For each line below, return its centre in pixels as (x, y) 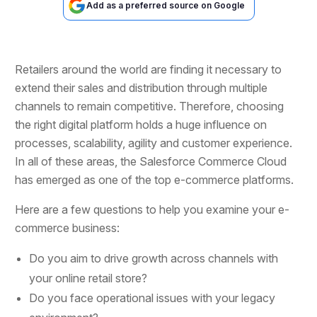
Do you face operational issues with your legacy (152, 298)
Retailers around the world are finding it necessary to (149, 69)
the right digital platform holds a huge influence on (141, 124)
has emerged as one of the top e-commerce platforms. (155, 179)
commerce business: (68, 227)
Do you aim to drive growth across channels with (154, 258)
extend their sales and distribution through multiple (142, 87)
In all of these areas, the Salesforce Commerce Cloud (151, 161)
